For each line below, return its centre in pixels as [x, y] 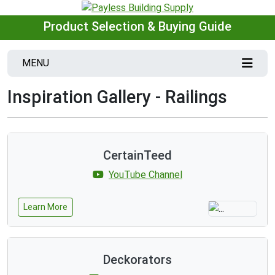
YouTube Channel [145, 174]
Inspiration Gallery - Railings [117, 97]
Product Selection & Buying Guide [137, 26]
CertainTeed [137, 155]
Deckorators [137, 259]
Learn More [45, 207]
